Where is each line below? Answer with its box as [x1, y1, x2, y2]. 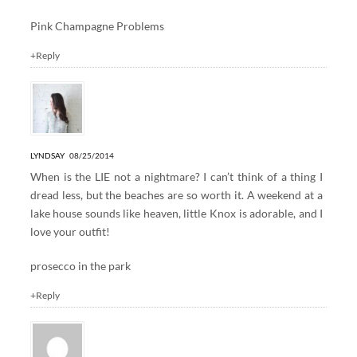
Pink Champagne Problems [29, 19, 164, 33]
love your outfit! [29, 225, 110, 239]
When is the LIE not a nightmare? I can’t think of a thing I [29, 170, 324, 184]
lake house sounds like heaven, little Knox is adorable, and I [29, 206, 324, 221]
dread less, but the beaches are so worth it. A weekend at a [29, 188, 324, 202]
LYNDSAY [29, 151, 65, 161]
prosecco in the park [29, 259, 131, 273]
